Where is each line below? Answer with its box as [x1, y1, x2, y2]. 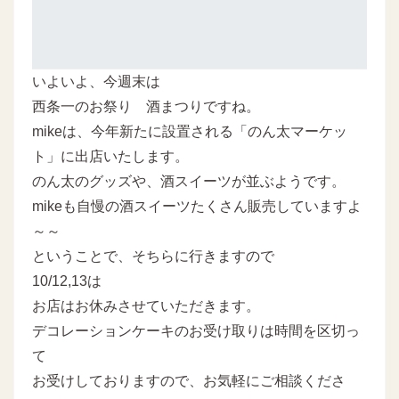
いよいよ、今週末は [32, 73, 160, 89]
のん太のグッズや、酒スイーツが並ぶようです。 [32, 173, 346, 189]
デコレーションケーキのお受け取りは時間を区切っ [32, 322, 360, 338]
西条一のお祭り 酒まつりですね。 [32, 98, 260, 114]
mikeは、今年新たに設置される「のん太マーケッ [32, 123, 347, 139]
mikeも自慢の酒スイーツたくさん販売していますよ [32, 198, 362, 214]
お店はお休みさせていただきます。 [32, 297, 260, 313]
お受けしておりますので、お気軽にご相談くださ [32, 372, 346, 388]
